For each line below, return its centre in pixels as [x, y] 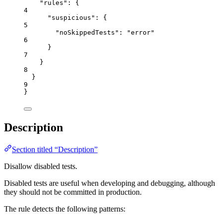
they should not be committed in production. [73, 192]
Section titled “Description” [55, 150]
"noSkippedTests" [87, 33]
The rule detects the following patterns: [65, 209]
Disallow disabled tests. [41, 166]
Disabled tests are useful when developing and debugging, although [110, 183]
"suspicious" [71, 18]
